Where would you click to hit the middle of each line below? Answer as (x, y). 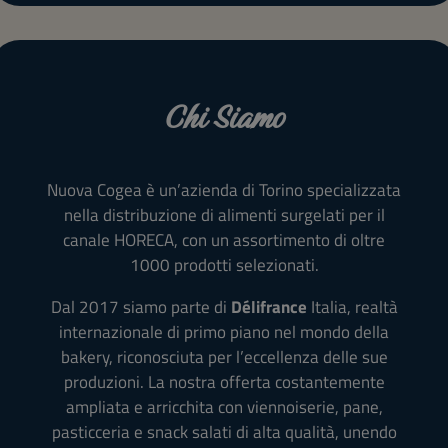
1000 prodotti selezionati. (224, 264)
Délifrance (268, 306)
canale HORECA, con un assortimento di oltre (224, 239)
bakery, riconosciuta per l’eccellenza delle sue (224, 356)
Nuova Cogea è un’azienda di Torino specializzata (224, 189)
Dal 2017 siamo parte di (140, 306)
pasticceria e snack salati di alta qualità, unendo (224, 431)
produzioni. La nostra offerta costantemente (224, 381)
